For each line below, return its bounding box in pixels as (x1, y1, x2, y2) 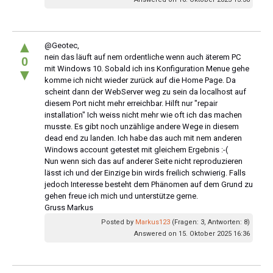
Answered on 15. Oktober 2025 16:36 (134, 229, 250, 238)
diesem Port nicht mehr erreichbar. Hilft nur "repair (44, 98, 218, 108)
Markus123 (135, 218, 170, 226)
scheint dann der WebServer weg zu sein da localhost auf (44, 87, 246, 96)
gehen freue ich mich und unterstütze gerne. (44, 191, 198, 200)
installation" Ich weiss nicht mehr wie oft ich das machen (44, 110, 242, 119)
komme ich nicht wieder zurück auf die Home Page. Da (44, 75, 236, 85)
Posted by (101, 218, 135, 226)
